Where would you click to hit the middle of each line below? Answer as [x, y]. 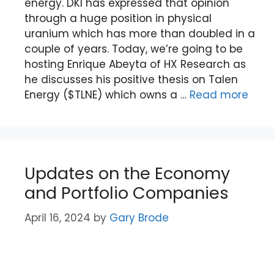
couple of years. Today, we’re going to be [134, 49]
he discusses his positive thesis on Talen [131, 80]
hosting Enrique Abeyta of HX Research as [135, 64]
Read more [219, 95]
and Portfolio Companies [127, 193]
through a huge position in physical [118, 18]
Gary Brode [139, 217]
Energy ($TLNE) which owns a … [107, 95]
